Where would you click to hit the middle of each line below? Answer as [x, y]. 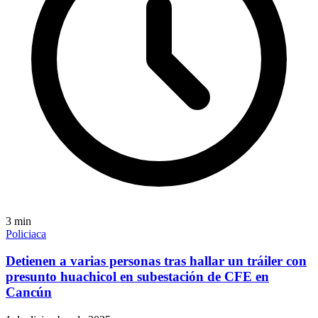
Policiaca [26, 234]
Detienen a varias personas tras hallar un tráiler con [156, 261]
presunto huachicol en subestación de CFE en [137, 277]
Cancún [29, 292]
